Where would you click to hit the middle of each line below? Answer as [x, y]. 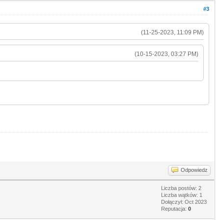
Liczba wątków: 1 [182, 195]
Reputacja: [175, 208]
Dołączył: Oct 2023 [184, 202]
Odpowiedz [194, 170]
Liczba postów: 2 [181, 188]
